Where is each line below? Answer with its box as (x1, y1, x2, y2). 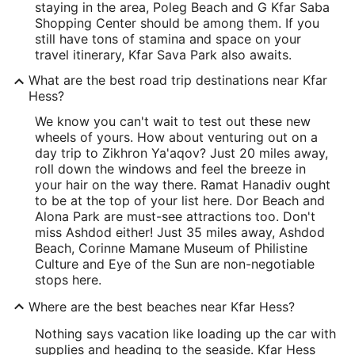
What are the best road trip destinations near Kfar (29, 72, 327, 88)
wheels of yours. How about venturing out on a (35, 129, 318, 145)
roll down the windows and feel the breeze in (35, 161, 306, 177)
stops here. (35, 272, 101, 288)
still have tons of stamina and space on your (35, 31, 301, 47)
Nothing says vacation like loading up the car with (35, 326, 336, 342)
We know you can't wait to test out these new (35, 113, 311, 129)
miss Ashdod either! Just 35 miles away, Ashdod (35, 224, 325, 240)
